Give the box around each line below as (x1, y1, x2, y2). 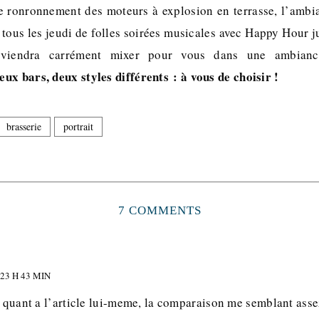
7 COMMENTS (117, 203, 202, 217)
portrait (63, 119, 93, 133)
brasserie (6, 119, 41, 133)
